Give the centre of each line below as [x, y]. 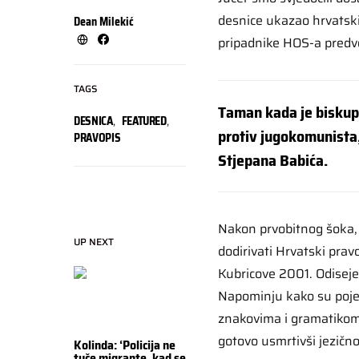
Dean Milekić [104, 21]
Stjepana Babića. [273, 160]
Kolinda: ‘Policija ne [125, 345]
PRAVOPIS [97, 137]
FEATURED [144, 121]
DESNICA [93, 121]
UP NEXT [94, 241]
